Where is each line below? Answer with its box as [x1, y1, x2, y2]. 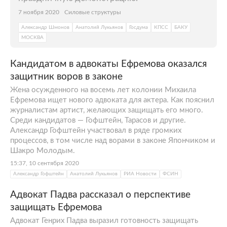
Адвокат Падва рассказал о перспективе [10, 190, 191, 200]
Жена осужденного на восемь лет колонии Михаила [10, 86, 196, 94]
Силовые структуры [64, 9, 121, 15]
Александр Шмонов [21, 24, 69, 30]
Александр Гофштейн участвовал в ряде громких [10, 126, 181, 134]
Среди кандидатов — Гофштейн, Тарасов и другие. [10, 116, 186, 124]
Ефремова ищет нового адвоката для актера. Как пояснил [10, 96, 214, 104]
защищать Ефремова [10, 203, 102, 212]
